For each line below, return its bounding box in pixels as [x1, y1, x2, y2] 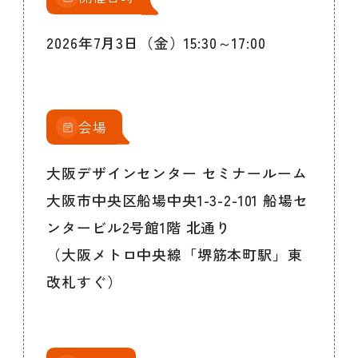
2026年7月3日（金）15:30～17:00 [46, 32, 266, 54]
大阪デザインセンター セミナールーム [46, 161, 308, 183]
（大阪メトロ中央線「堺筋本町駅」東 [46, 243, 303, 265]
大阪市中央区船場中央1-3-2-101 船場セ [46, 189, 308, 210]
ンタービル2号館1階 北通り [46, 216, 232, 237]
